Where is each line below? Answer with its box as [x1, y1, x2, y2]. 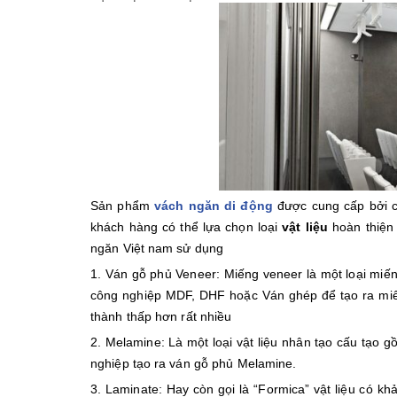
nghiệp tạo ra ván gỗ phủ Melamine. [90, 356, 297, 370]
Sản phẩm [90, 198, 154, 213]
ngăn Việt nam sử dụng [90, 241, 224, 255]
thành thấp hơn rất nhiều [90, 309, 232, 323]
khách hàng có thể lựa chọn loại [90, 220, 283, 234]
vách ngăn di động [154, 198, 273, 213]
